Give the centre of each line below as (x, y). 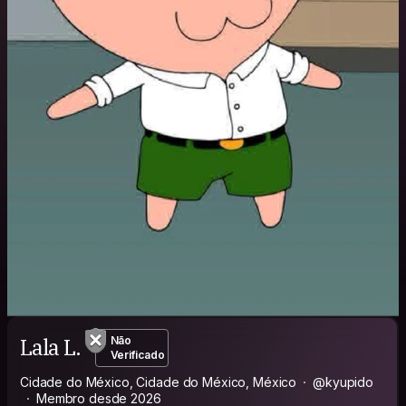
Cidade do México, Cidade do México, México (159, 382)
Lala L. (50, 348)
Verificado (137, 354)
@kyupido (343, 382)
